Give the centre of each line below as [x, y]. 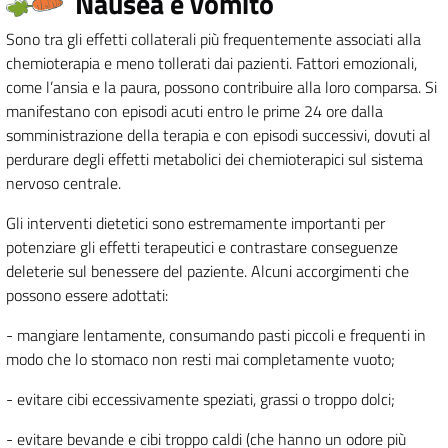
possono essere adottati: [87, 295]
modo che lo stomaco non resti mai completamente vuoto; [200, 359]
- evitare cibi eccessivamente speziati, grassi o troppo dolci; [200, 399]
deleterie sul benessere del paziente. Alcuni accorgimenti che [207, 271]
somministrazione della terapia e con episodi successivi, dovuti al [218, 135]
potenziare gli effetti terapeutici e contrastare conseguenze [202, 247]
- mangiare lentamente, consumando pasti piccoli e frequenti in [216, 335]
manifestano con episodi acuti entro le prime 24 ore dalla [194, 111]
